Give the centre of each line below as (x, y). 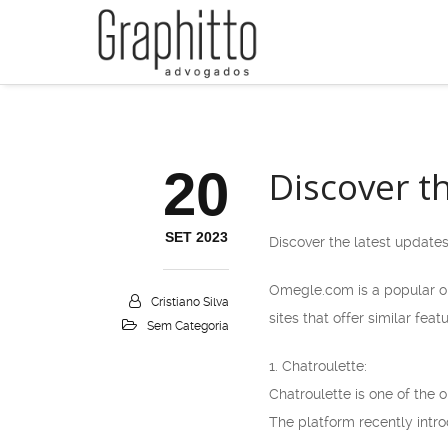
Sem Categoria (188, 326)
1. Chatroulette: (318, 366)
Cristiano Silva (190, 302)
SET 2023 (196, 237)
